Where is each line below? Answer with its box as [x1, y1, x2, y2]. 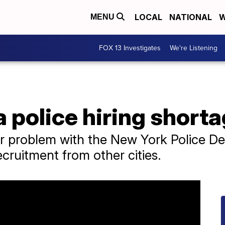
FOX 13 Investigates [99, 42, 161, 53]
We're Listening [170, 42, 217, 53]
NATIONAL [169, 12, 212, 23]
